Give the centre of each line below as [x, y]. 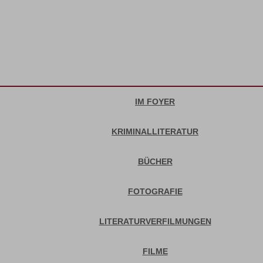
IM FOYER [155, 101]
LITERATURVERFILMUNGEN [155, 221]
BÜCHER [155, 161]
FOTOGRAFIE [155, 191]
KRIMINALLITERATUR [155, 131]
